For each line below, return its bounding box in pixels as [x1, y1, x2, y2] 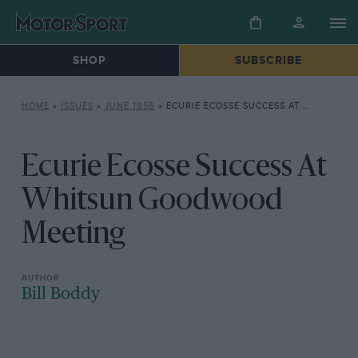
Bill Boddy [21, 285, 100, 304]
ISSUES [60, 101, 93, 112]
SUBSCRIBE [235, 54, 303, 68]
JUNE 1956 [104, 101, 155, 112]
